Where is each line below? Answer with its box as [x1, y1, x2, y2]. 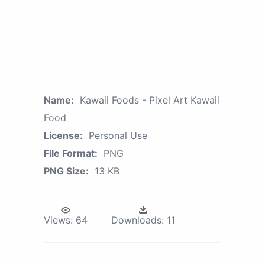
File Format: [44, 147, 98, 159]
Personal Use [89, 129, 147, 141]
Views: [44, 214, 73, 226]
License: [44, 129, 83, 141]
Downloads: [111, 214, 164, 226]
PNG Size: [44, 164, 89, 177]
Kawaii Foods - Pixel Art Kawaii [80, 93, 219, 106]
